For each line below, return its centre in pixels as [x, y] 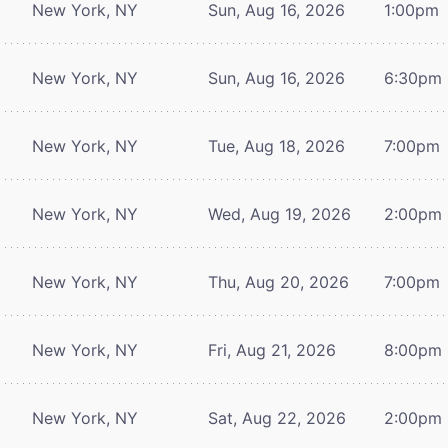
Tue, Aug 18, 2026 [276, 145]
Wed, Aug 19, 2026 [279, 213]
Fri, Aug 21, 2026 [272, 349]
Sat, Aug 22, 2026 [277, 417]
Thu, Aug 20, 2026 [278, 281]
